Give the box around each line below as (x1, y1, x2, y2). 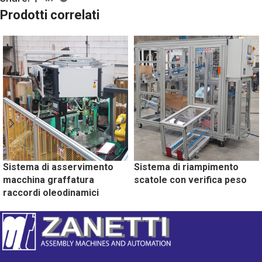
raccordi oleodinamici (3, 187, 99, 199)
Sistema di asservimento (3, 161, 113, 173)
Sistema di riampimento (134, 161, 239, 173)
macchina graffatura (3, 174, 94, 186)
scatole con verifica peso (134, 174, 247, 186)
